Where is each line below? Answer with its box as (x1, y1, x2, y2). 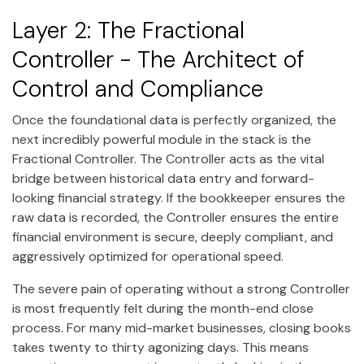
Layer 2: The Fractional (12, 15, 245, 45)
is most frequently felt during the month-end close (12, 299, 314, 317)
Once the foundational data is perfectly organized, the (12, 110, 336, 128)
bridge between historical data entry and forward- (12, 169, 314, 187)
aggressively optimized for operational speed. (12, 247, 284, 265)
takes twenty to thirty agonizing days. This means (12, 338, 309, 356)
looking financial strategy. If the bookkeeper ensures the (12, 188, 345, 206)
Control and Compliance (12, 73, 263, 104)
